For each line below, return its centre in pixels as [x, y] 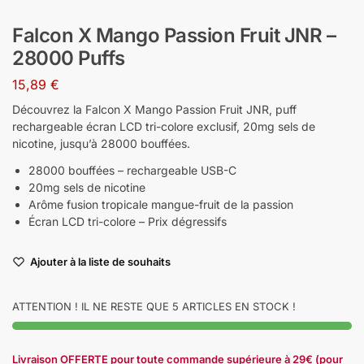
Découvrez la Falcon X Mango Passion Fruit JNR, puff [154, 109]
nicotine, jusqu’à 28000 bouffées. [101, 143]
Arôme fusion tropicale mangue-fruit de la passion [161, 204]
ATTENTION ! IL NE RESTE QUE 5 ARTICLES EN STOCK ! [154, 306]
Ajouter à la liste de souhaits [100, 261]
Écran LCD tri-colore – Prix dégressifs [128, 221]
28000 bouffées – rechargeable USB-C [132, 170]
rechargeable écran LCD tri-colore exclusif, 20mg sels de [164, 126]
